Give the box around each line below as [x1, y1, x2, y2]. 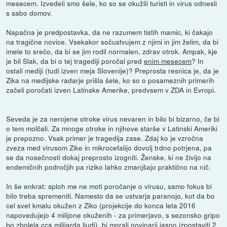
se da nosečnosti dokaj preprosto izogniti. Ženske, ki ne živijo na [6, 152, 212, 162]
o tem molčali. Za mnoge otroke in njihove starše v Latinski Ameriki [6, 123, 218, 133]
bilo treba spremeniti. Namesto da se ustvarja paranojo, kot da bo [6, 190, 215, 201]
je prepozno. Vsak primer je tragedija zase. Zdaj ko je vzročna [6, 132, 204, 143]
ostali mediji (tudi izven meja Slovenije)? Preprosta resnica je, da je [6, 65, 219, 75]
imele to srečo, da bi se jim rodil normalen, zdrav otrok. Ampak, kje [6, 46, 218, 56]
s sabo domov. [6, 7, 53, 18]
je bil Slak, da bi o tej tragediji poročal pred [6, 55, 144, 66]
